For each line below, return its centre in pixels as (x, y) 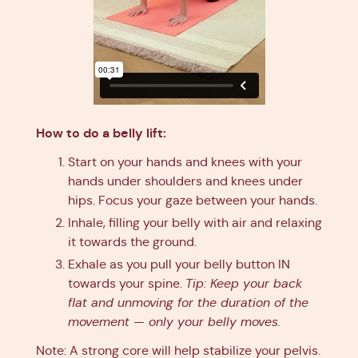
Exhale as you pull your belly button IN (179, 264)
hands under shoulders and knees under (185, 181)
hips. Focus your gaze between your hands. (193, 200)
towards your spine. (127, 283)
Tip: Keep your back (244, 283)
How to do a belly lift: (101, 133)
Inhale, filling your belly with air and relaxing (195, 222)
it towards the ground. (132, 241)
